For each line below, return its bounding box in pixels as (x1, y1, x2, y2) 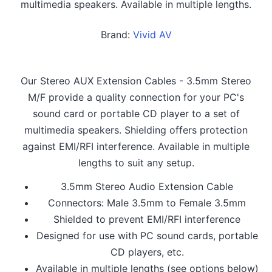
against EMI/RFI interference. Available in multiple (22, 140, 250, 153)
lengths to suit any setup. (78, 157, 194, 169)
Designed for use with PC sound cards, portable (36, 229, 258, 242)
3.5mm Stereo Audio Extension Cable (61, 180, 233, 193)
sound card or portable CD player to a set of (32, 107, 240, 120)
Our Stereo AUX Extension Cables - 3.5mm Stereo (21, 75, 251, 87)
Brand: (100, 29, 130, 41)
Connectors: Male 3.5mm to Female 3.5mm (48, 197, 246, 209)
